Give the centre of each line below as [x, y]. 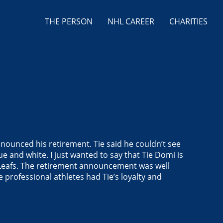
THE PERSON [69, 21]
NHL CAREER [131, 21]
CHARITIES [188, 21]
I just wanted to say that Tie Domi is [117, 155]
